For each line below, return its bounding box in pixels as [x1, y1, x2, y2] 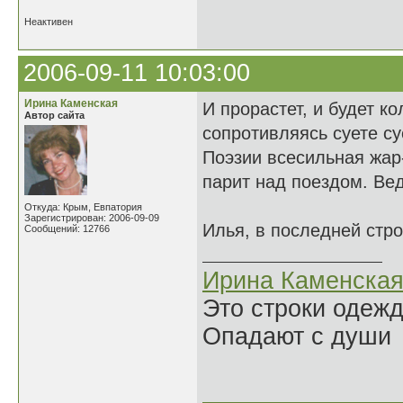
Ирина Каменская [24, 97, 118, 110]
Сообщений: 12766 [24, 223, 110, 234]
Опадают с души [202, 323, 391, 350]
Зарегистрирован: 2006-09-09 [24, 212, 159, 223]
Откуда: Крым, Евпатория [24, 201, 142, 212]
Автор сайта [24, 110, 85, 121]
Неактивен [24, 16, 73, 27]
